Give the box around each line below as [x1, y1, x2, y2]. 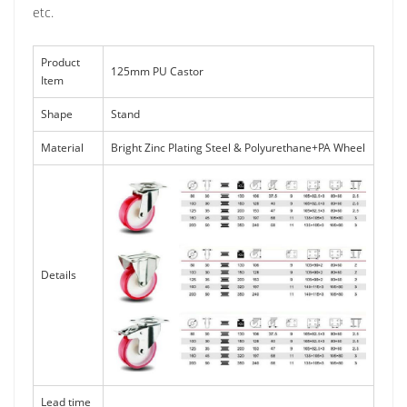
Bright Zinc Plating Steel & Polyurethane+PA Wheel [111, 139, 365, 155]
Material [41, 139, 84, 155]
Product [41, 54, 80, 70]
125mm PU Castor [111, 63, 203, 79]
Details [41, 266, 76, 283]
